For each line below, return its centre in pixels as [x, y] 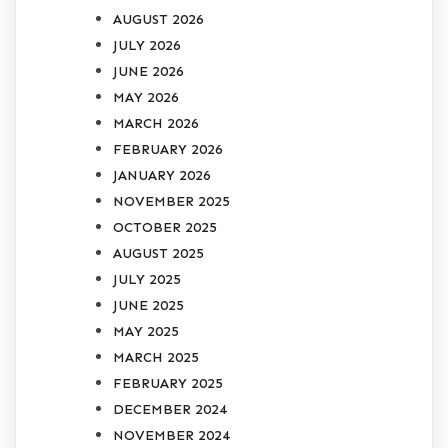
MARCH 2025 [156, 357]
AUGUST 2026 [158, 19]
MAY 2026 [146, 97]
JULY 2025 [147, 279]
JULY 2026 [147, 45]
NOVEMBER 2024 [171, 435]
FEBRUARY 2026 [168, 149]
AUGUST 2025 [158, 253]
